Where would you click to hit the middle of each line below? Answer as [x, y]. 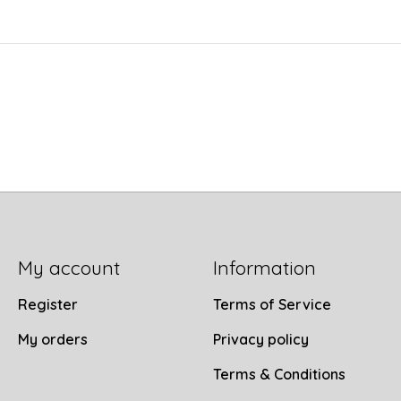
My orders [52, 339]
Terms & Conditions [279, 375]
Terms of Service [272, 304]
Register [47, 304]
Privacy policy [260, 339]
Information [264, 267]
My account [68, 267]
